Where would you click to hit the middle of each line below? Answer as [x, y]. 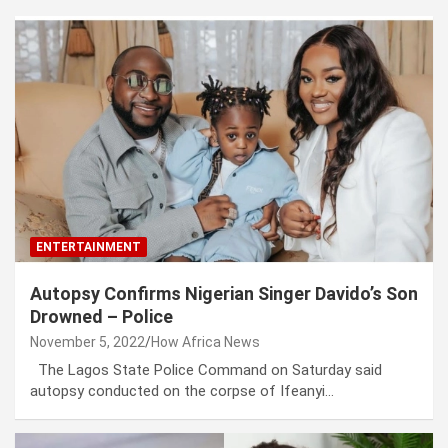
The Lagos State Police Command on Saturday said [206, 370]
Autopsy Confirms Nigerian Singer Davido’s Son [224, 294]
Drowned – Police [101, 317]
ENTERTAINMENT [88, 247]
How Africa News [205, 342]
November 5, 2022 [87, 342]
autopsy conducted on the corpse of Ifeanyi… [182, 391]
